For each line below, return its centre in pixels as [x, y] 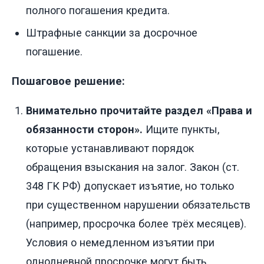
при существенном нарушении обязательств [138, 205]
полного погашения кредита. [98, 11]
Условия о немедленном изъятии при [120, 243]
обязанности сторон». [84, 130]
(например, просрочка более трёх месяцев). [136, 224]
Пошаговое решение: [68, 81]
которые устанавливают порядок [110, 148]
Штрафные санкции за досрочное [112, 33]
